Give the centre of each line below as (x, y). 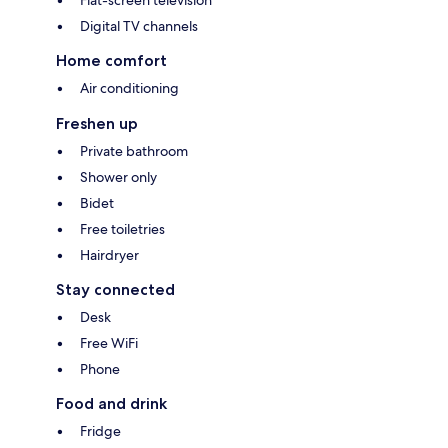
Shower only (118, 177)
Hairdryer (109, 255)
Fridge (100, 431)
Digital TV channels (139, 26)
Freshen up (97, 124)
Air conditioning (129, 88)
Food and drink (111, 404)
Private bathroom (134, 151)
